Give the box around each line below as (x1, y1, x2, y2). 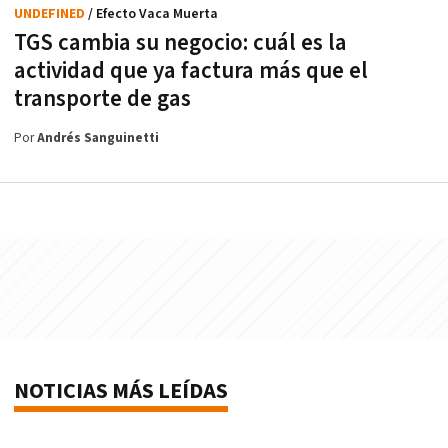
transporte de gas (14, 84, 191, 115)
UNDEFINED (14, 5, 88, 24)
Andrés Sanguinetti (37, 130, 159, 148)
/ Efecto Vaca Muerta (88, 5, 218, 24)
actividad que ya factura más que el (14, 56, 368, 87)
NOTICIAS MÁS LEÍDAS (14, 377, 228, 407)
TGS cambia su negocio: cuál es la (14, 28, 347, 59)
